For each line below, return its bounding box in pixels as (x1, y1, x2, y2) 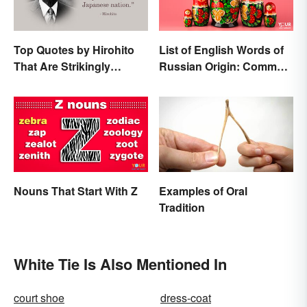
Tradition (159, 199, 205, 216)
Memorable (14, 75, 71, 91)
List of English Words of (159, 42, 284, 58)
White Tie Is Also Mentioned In (14, 253, 227, 275)
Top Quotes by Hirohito (14, 42, 134, 58)
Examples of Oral (159, 183, 247, 199)
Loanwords (159, 75, 218, 91)
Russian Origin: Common (159, 58, 291, 75)
